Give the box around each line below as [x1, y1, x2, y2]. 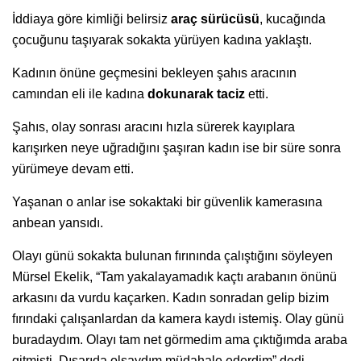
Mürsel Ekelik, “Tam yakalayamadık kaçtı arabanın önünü [12, 269, 337, 284]
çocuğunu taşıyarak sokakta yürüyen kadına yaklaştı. [12, 32, 312, 47]
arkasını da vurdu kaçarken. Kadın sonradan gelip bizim [12, 290, 329, 305]
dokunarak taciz [147, 86, 248, 101]
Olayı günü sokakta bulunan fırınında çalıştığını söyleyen [12, 248, 333, 263]
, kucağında [259, 11, 326, 26]
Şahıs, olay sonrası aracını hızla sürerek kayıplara [12, 119, 295, 134]
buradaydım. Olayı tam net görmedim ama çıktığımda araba [12, 332, 347, 346]
